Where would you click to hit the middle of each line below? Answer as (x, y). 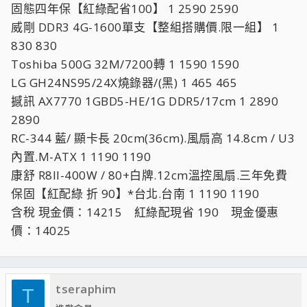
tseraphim (86, 289)
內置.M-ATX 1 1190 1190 (81, 157)
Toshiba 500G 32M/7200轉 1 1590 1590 (125, 64)
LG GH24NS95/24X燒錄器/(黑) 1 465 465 (124, 83)
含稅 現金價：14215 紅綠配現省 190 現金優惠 (145, 212)
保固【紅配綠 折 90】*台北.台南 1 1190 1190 (135, 194)
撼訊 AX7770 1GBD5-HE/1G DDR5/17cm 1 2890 (145, 101)
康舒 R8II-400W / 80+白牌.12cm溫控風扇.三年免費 (149, 175)
